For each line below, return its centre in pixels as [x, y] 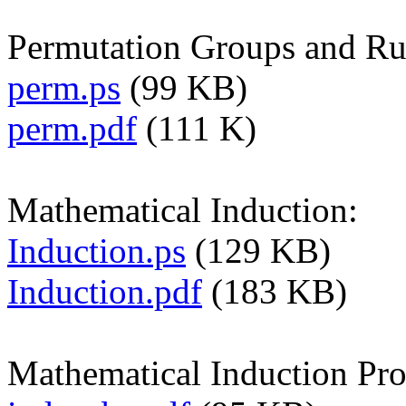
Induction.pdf [105, 291]
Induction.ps [97, 250]
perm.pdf [72, 128]
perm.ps [64, 87]
